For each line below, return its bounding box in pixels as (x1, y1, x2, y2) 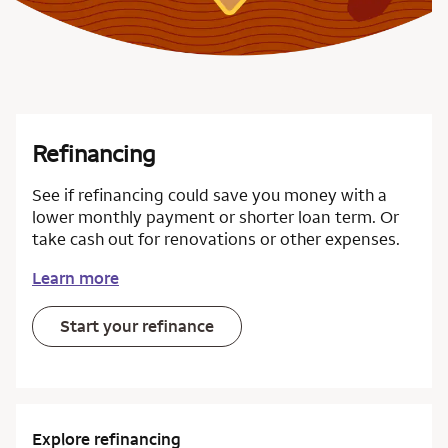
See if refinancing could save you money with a (32, 184, 387, 206)
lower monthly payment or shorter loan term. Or (32, 206, 399, 228)
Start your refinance (60, 315, 214, 337)
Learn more (32, 267, 119, 289)
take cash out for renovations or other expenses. (32, 228, 400, 250)
